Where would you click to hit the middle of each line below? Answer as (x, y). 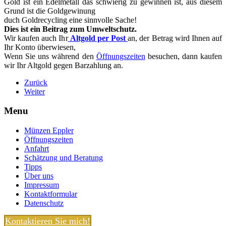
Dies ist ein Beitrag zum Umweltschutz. (70, 29)
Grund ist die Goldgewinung (50, 11)
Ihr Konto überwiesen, (40, 47)
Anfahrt (37, 149)
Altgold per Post (99, 38)
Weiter (35, 91)
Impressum (42, 185)
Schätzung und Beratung (64, 158)
